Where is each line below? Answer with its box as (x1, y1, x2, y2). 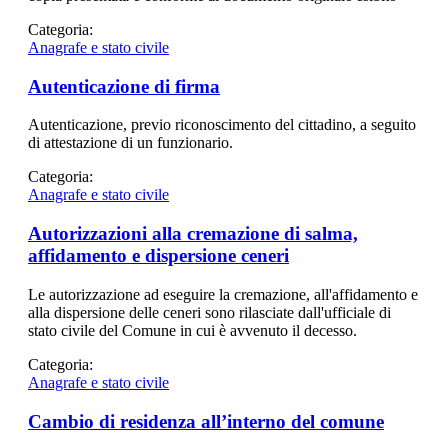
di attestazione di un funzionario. (28, 134, 233, 152)
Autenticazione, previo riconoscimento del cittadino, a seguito (28, 116, 416, 134)
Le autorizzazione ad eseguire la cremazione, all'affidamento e (28, 285, 418, 303)
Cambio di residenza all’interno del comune (28, 410, 384, 432)
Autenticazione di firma (28, 75, 220, 97)
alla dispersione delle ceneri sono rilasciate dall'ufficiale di (28, 303, 391, 321)
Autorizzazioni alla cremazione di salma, (28, 223, 358, 245)
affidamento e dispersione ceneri (28, 245, 289, 267)
